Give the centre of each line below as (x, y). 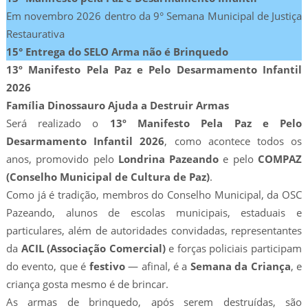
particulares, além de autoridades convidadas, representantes (154, 231)
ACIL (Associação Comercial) (93, 249)
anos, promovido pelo (62, 159)
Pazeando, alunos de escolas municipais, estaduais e (154, 213)
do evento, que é (47, 266)
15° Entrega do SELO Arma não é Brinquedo (117, 52)
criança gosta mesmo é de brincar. (87, 284)
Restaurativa (35, 34)
